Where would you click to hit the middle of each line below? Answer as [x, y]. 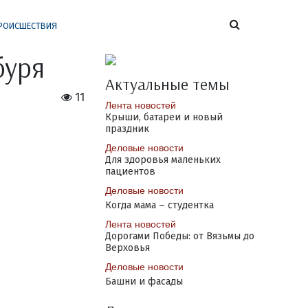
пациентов [130, 172]
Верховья [127, 248]
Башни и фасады [144, 282]
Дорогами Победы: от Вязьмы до [179, 236]
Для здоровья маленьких [163, 160]
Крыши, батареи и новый [164, 117]
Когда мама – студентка [159, 205]
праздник [127, 129]
